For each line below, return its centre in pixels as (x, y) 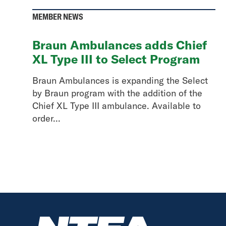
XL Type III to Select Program (116, 59)
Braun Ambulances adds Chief (120, 45)
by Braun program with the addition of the (117, 93)
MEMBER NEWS (58, 17)
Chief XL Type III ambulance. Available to (117, 106)
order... (46, 118)
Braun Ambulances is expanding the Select (120, 80)
